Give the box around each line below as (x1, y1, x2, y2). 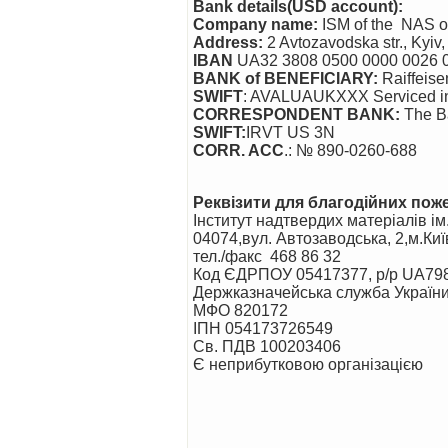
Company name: (193, 16, 318, 33)
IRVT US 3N (246, 124, 335, 141)
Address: (193, 34, 263, 51)
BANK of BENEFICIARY (193, 70, 373, 87)
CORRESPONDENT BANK (193, 106, 395, 123)
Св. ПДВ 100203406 (193, 338, 341, 355)
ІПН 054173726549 (193, 320, 333, 337)
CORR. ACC (193, 142, 284, 159)
